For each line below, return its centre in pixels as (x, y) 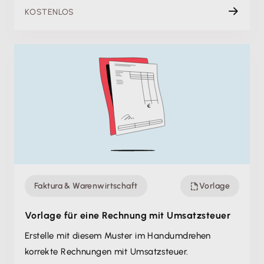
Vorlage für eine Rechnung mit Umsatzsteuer (128, 215)
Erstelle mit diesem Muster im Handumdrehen (118, 236)
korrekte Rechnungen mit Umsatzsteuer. (107, 252)
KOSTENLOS (49, 12)
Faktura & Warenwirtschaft (86, 186)
